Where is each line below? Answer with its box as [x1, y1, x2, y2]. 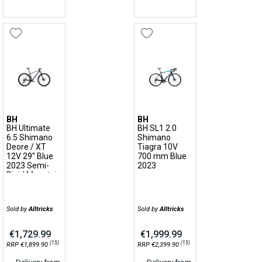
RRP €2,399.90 [137, 241, 181, 249]
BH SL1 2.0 [137, 123, 177, 133]
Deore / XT [6, 142, 46, 151]
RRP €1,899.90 [6, 241, 50, 249]
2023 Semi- [6, 161, 49, 170]
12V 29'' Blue [6, 151, 53, 161]
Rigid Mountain [6, 170, 61, 180]
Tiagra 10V [137, 142, 178, 151]
